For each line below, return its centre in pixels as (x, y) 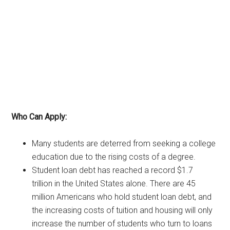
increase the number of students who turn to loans (122, 223)
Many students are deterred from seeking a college (124, 143)
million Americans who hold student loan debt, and (122, 197)
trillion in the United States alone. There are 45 (114, 183)
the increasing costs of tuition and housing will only (122, 210)
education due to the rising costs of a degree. (114, 157)
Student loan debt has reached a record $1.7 (113, 170)
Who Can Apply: (39, 117)
